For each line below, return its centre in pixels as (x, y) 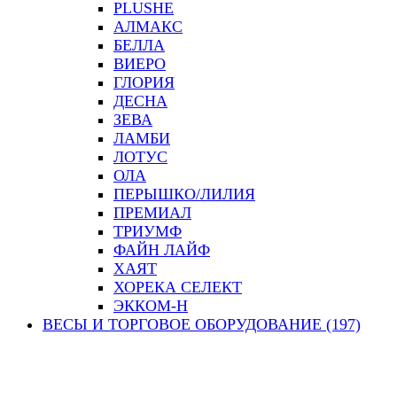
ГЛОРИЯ (144, 82)
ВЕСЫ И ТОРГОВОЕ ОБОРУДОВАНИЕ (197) (202, 324)
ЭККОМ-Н (151, 306)
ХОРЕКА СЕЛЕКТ (178, 287)
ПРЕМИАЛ (152, 213)
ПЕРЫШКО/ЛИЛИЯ (184, 194)
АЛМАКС (148, 27)
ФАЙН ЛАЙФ (162, 250)
